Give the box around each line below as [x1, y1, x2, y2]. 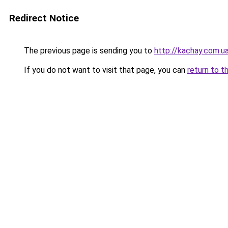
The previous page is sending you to [22, 46, 154, 55]
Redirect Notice [9, 12, 79, 24]
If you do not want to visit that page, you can [22, 65, 187, 75]
